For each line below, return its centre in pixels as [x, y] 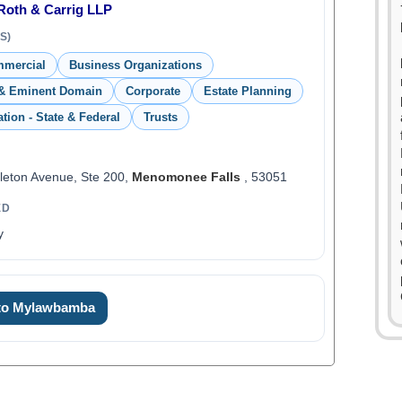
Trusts [160, 117]
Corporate [153, 91]
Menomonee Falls [186, 177]
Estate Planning [247, 91]
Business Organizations [135, 65]
